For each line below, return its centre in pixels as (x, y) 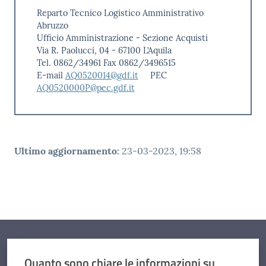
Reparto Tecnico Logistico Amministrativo (120, 13)
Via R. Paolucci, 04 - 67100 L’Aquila (104, 50)
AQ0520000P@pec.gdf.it (85, 88)
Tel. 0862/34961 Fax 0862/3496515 (106, 63)
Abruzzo (52, 25)
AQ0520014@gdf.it (102, 75)
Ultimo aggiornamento (66, 151)
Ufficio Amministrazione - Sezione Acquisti (122, 38)
